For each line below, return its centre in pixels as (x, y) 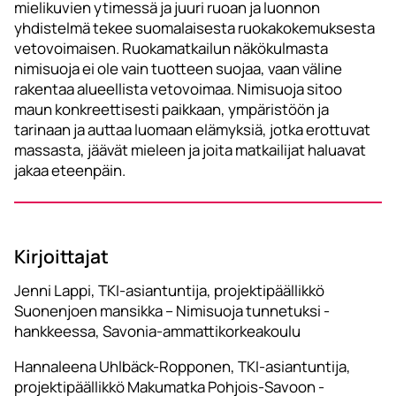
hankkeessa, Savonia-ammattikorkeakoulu (157, 331)
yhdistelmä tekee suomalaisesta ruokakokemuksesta (194, 28)
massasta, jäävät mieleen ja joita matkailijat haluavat (190, 150)
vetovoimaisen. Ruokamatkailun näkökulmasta (171, 49)
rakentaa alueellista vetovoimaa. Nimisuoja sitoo (178, 89)
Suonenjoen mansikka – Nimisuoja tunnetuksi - (172, 311)
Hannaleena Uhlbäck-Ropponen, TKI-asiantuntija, (183, 367)
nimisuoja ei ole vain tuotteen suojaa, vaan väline (178, 69)
